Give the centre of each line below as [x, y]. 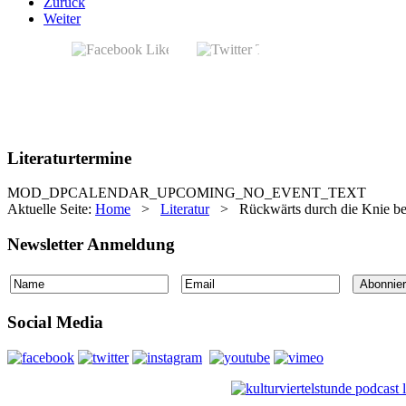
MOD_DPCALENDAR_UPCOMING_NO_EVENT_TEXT [187, 193]
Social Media [55, 323]
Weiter [62, 18]
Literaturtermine [69, 158]
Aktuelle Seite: [51, 209]
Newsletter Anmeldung [91, 244]
